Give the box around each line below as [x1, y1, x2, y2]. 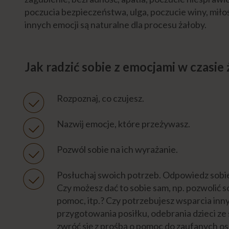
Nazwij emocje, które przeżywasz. [56, 118, 190, 129]
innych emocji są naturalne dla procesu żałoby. [24, 18, 208, 30]
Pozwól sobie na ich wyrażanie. [56, 143, 178, 155]
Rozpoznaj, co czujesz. [56, 92, 144, 104]
